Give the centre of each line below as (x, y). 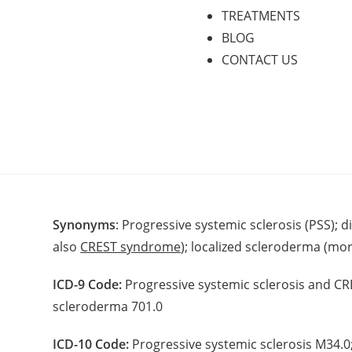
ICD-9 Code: (88, 284)
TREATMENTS (261, 16)
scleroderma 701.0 (108, 306)
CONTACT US (260, 60)
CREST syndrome (131, 247)
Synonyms (84, 225)
